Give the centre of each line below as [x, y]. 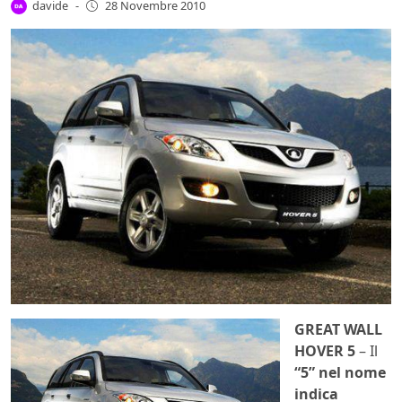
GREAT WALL [338, 330]
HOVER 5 [325, 351]
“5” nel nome [340, 373]
